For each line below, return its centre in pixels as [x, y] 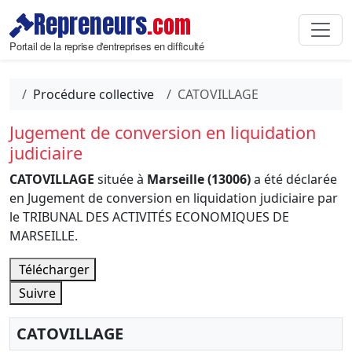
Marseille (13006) [199, 179]
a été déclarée [294, 179]
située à [121, 179]
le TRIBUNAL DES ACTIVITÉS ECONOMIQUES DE [149, 217]
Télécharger [53, 269]
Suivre [36, 293]
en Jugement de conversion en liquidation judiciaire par [174, 198]
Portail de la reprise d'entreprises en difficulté [107, 46]
